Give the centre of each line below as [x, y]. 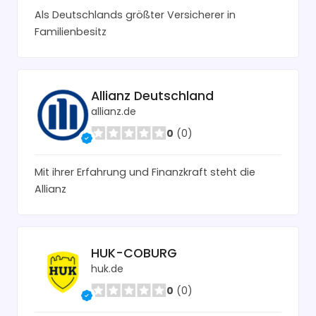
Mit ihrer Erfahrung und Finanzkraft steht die [145, 172]
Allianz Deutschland [152, 96]
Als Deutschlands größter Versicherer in [135, 14]
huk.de [107, 269]
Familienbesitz [71, 31]
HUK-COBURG [134, 254]
